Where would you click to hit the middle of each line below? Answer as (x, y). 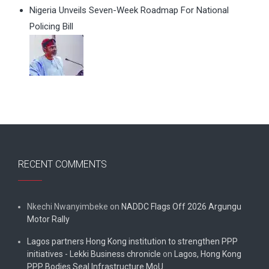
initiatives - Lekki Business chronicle (94, 254)
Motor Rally (48, 219)
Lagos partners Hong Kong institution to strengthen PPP (132, 241)
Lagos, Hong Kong (208, 254)
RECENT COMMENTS (62, 164)
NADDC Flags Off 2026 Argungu (181, 206)
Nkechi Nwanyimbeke (68, 206)
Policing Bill (51, 27)
